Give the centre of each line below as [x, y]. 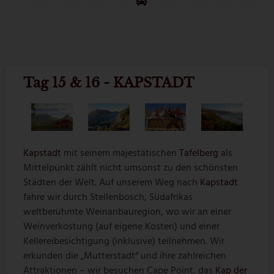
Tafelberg [199, 154]
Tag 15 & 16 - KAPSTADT [109, 83]
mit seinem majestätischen [120, 154]
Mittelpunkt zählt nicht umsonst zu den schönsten [131, 168]
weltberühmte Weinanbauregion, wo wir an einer [128, 213]
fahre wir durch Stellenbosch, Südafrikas [108, 198]
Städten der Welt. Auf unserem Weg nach [112, 183]
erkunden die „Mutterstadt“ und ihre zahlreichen [125, 257]
